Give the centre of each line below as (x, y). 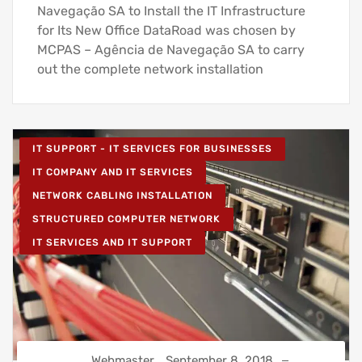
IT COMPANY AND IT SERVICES (113, 173)
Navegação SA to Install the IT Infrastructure (171, 11)
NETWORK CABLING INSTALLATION (122, 196)
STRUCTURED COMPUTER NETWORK (126, 219)
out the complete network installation (150, 69)
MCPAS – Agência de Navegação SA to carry (171, 50)
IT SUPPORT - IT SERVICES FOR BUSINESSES (152, 149)
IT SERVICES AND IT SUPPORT (112, 243)
